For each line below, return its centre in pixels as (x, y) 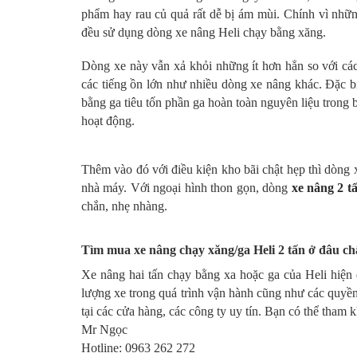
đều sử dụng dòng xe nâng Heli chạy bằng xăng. (204, 32)
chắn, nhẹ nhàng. (124, 206)
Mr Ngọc (104, 329)
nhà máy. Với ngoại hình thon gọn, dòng (186, 187)
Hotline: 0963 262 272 (138, 347)
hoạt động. (108, 121)
